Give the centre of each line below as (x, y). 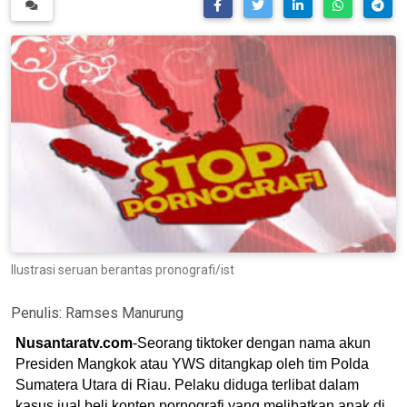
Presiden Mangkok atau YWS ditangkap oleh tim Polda (192, 363)
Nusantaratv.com (74, 342)
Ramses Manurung (124, 313)
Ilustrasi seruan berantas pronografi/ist (123, 269)
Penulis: (38, 313)
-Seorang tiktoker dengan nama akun (252, 342)
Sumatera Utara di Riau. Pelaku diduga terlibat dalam (187, 384)
